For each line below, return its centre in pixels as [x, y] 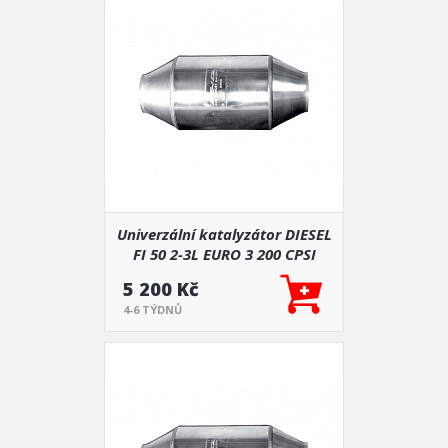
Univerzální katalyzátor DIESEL [224, 234]
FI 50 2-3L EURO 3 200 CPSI [224, 254]
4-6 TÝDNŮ [152, 309]
